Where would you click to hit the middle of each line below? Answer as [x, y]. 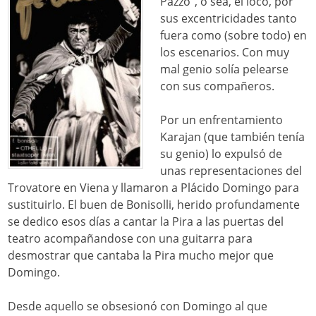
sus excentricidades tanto [229, 19]
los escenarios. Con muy [225, 53]
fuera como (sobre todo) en [234, 36]
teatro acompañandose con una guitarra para [130, 239]
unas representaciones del [231, 171]
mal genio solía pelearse [225, 69]
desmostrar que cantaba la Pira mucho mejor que [141, 256]
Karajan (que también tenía [233, 137]
